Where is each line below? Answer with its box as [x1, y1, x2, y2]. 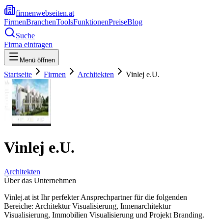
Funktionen [73, 18, 109, 26]
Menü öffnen [20, 56, 55, 64]
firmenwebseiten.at [16, 9, 74, 17]
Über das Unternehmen [4, 176, 76, 185]
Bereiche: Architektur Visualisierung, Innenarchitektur [4, 201, 171, 210]
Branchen [26, 18, 56, 26]
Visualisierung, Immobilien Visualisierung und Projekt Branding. [4, 210, 204, 219]
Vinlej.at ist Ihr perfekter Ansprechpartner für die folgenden [4, 192, 187, 201]
